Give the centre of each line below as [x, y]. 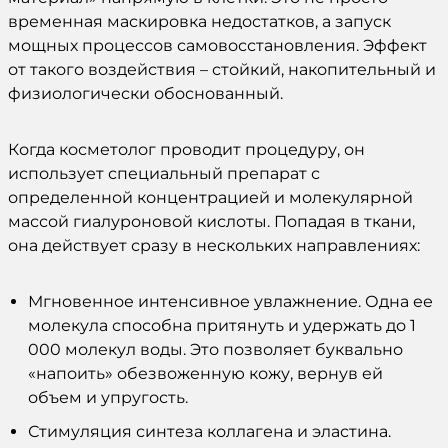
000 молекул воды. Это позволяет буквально [215, 349]
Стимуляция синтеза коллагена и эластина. [209, 431]
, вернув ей [336, 373]
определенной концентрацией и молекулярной [210, 197]
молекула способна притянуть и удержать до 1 [222, 325]
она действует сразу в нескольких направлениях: [214, 245]
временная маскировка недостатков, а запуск [199, 21]
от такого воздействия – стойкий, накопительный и [222, 69]
